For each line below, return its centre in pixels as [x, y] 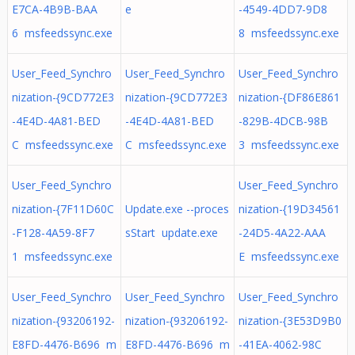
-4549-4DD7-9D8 [282, 9]
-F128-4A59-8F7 [53, 233]
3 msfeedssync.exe [288, 145]
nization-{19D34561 [289, 209]
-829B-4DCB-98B [283, 121]
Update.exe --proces [177, 209]
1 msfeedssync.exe [62, 256]
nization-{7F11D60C [63, 209]
